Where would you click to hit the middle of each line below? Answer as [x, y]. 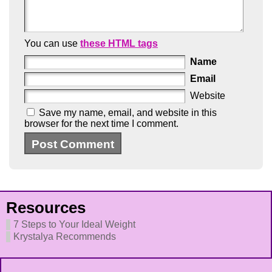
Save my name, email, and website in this [128, 113]
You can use [52, 43]
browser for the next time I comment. [101, 124]
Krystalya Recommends [65, 236]
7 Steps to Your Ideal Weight [74, 224]
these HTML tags [119, 43]
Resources [46, 208]
